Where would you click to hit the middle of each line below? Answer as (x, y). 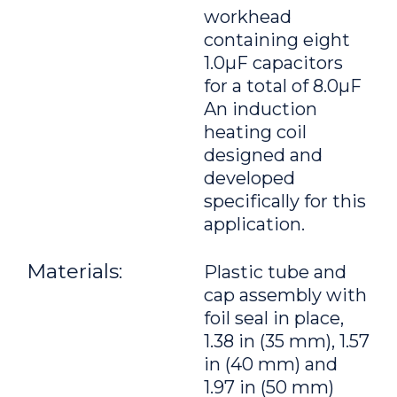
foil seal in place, (274, 318)
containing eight (277, 40)
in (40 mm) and (271, 364)
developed (249, 178)
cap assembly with (285, 295)
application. (257, 224)
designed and (263, 155)
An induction (261, 109)
